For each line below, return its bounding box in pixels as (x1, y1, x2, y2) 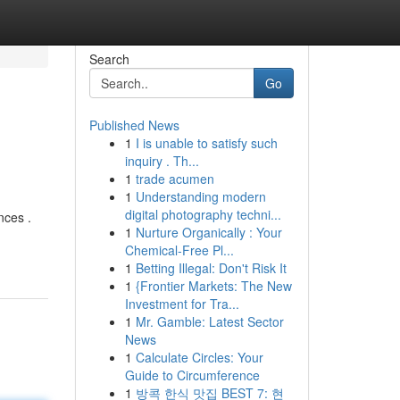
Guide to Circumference (124, 366, 260, 384)
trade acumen (135, 170, 214, 187)
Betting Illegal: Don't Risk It (135, 259, 287, 277)
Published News (88, 116, 179, 134)
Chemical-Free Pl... (124, 241, 234, 259)
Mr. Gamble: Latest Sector (135, 312, 284, 330)
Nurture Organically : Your (135, 223, 282, 241)
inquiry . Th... (124, 152, 199, 170)
